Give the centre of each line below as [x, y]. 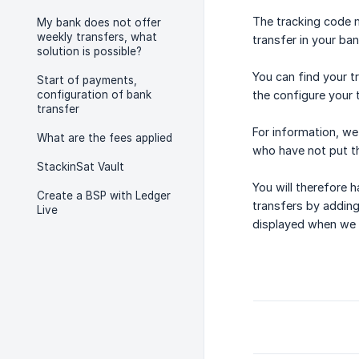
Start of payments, [87, 80]
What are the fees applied [105, 138]
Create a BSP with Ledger [104, 196]
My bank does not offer [99, 22]
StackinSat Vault [81, 167]
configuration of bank [94, 95]
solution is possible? [89, 51]
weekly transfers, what [97, 37]
